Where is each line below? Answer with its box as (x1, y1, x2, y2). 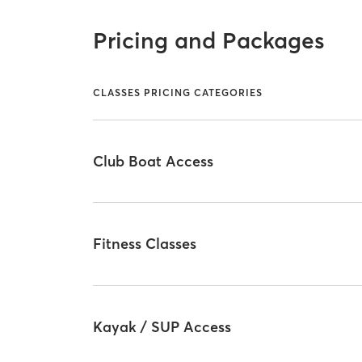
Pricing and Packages (93, 26, 326, 54)
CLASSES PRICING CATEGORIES (93, 86, 263, 99)
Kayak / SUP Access (93, 317, 232, 336)
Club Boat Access (93, 151, 214, 170)
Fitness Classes (93, 234, 197, 254)
